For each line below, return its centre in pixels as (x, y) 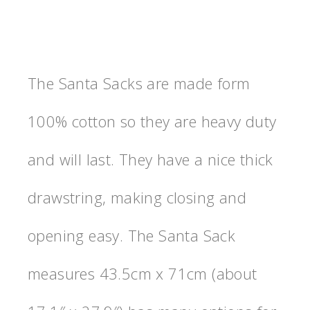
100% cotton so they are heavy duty (152, 121)
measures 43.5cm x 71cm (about (143, 274)
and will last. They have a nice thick (151, 159)
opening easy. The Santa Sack (132, 236)
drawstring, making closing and (137, 198)
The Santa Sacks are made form (139, 83)
